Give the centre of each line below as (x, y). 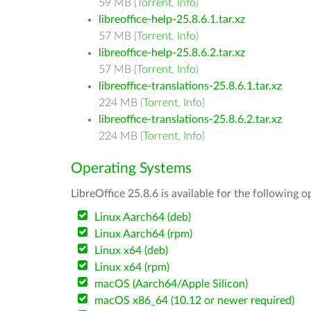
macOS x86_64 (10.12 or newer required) (195, 301)
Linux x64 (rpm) (132, 267)
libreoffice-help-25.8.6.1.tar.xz (172, 19)
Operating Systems (131, 168)
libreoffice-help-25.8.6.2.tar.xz (172, 53)
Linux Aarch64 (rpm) (144, 234)
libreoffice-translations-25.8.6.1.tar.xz (190, 86)
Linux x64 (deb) (132, 251)
